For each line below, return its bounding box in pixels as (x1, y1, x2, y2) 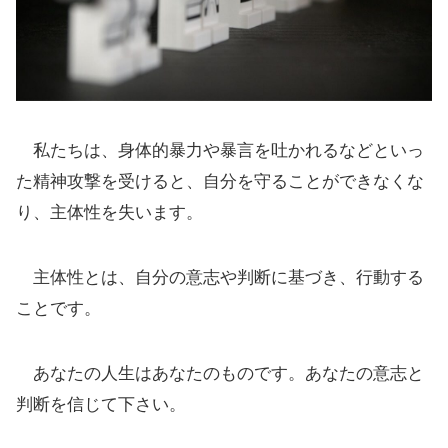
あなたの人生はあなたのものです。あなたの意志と (16, 363, 424, 383)
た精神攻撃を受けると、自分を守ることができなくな (16, 171, 424, 191)
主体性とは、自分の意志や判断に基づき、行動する (16, 267, 424, 287)
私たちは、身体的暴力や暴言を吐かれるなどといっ (16, 140, 424, 160)
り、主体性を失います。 (16, 202, 203, 222)
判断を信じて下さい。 (16, 394, 186, 414)
